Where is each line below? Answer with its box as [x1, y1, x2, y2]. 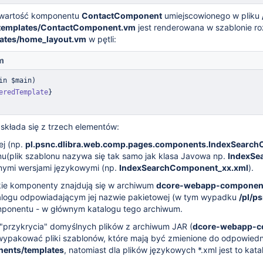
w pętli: [86, 34, 116, 44]
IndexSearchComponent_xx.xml [119, 163, 248, 173]
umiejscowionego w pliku [162, 11, 262, 21]
